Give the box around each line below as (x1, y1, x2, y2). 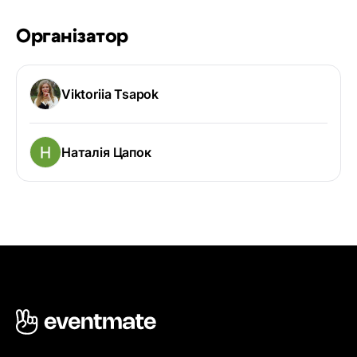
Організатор (16, 27, 128, 47)
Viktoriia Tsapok (61, 86, 159, 103)
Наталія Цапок (61, 144, 151, 161)
